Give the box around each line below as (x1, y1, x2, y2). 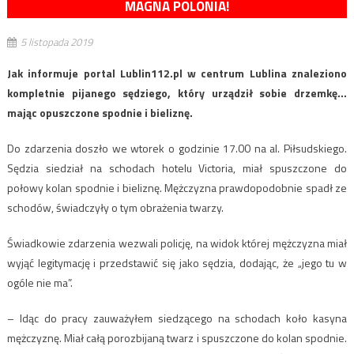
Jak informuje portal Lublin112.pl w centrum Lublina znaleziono (6, 64, 348, 81)
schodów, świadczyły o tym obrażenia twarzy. (6, 198, 224, 216)
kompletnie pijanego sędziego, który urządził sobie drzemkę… (6, 84, 348, 101)
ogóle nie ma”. (6, 273, 73, 291)
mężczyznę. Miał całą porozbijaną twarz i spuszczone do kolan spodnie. (6, 329, 348, 346)
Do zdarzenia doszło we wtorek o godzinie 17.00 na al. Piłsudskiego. (6, 139, 348, 156)
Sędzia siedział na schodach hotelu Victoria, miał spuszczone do (6, 159, 348, 176)
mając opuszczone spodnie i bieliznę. (6, 104, 193, 121)
